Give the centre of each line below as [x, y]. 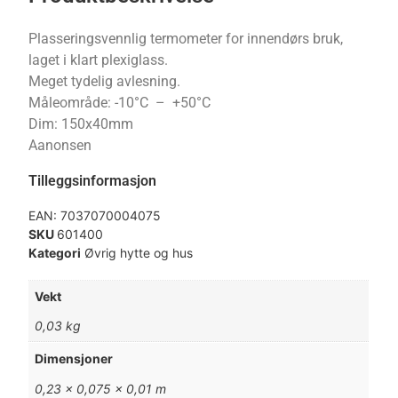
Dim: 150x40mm [81, 123]
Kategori [55, 252]
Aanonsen [60, 145]
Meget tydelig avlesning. [105, 81]
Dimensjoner [74, 359]
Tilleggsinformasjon [93, 180]
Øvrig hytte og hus [139, 252]
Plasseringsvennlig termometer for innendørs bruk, [186, 38]
